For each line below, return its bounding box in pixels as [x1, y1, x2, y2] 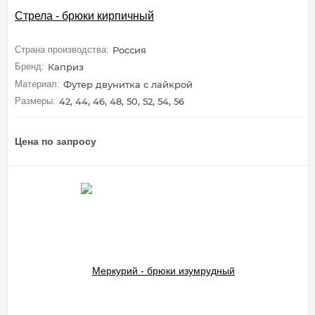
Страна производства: [15, 44, 109, 55]
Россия [112, 44, 146, 56]
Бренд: [15, 61, 44, 72]
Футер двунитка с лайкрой [63, 78, 193, 90]
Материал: [15, 78, 60, 89]
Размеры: [15, 96, 56, 107]
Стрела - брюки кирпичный [15, 9, 154, 22]
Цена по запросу [15, 136, 96, 148]
